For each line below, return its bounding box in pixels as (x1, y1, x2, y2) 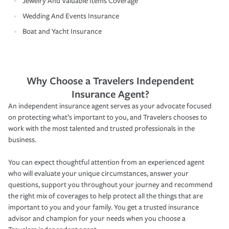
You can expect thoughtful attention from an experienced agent (8, 157, 204, 167)
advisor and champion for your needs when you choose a (8, 214, 186, 223)
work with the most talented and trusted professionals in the (8, 124, 195, 133)
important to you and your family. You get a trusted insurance (8, 202, 199, 212)
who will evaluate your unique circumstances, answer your (8, 169, 189, 178)
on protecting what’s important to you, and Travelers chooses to (8, 112, 207, 122)
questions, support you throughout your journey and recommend (8, 180, 213, 189)
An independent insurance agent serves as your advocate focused (8, 101, 212, 110)
